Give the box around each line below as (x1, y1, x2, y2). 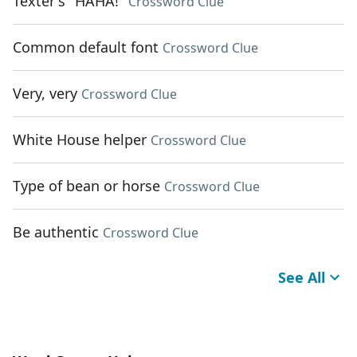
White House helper (13, 130, 147, 150)
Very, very (13, 84, 77, 104)
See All (278, 268, 325, 288)
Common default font (13, 37, 159, 57)
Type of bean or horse (13, 176, 160, 196)
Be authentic (13, 222, 99, 242)
